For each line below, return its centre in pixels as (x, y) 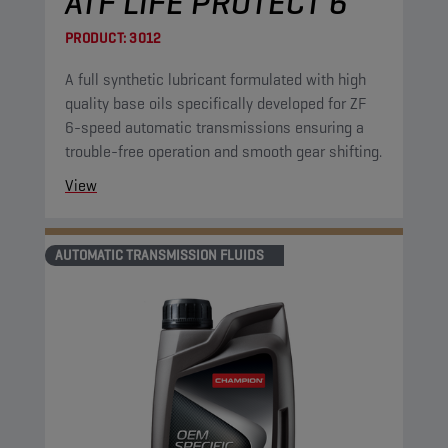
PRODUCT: (95, 38)
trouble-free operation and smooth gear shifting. (223, 151)
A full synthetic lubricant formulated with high (215, 79)
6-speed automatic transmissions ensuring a (214, 127)
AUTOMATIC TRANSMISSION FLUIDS (159, 255)
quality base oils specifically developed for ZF (216, 103)
